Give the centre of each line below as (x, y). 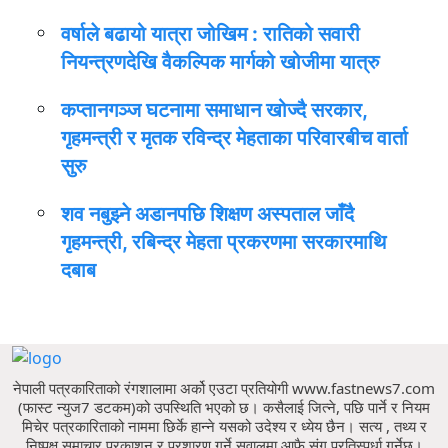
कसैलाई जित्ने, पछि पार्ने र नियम (346, 406)
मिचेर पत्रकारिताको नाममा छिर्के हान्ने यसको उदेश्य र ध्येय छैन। (190, 425)
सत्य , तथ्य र (392, 425)
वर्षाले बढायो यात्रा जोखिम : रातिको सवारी (210, 34)
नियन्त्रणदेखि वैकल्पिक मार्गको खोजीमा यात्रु (220, 62)
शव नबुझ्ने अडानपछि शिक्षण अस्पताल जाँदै (207, 214)
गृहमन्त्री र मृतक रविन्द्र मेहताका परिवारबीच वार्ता (234, 138)
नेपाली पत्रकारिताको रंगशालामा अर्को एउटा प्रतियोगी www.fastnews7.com (224, 387)
